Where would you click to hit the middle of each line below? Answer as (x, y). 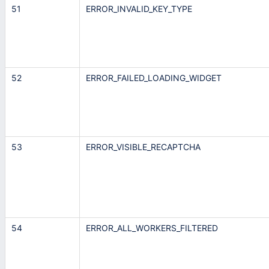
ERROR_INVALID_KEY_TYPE (139, 9)
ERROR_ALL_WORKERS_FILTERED (152, 228)
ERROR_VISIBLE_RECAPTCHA (143, 147)
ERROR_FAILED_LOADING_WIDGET (154, 78)
